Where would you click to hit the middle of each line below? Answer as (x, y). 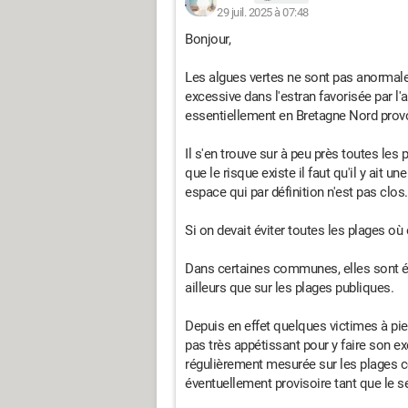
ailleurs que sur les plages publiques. (289, 288)
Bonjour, (208, 40)
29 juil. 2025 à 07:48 (263, 13)
